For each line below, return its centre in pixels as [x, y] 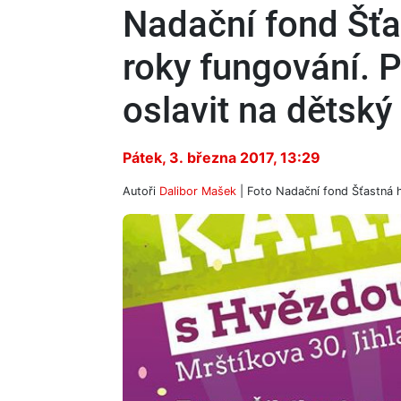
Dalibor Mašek [198, 191]
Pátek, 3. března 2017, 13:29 [222, 158]
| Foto [256, 191]
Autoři [141, 191]
